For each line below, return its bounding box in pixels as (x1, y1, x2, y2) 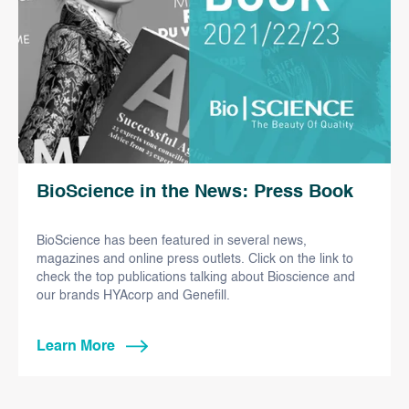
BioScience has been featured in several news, (37, 234, 307, 247)
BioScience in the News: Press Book (37, 183, 353, 202)
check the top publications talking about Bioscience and (37, 270, 355, 284)
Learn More (37, 339, 115, 354)
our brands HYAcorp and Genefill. (37, 288, 230, 302)
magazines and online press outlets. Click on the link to (37, 252, 353, 266)
